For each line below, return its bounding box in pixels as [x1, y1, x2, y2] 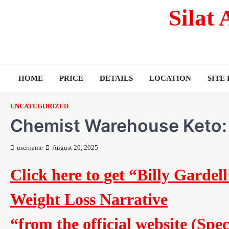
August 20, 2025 [52, 144, 98, 151]
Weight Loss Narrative [10, 190, 168, 209]
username [17, 144, 43, 151]
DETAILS [100, 74, 133, 83]
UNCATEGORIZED [10, 102, 68, 110]
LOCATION [149, 74, 191, 83]
